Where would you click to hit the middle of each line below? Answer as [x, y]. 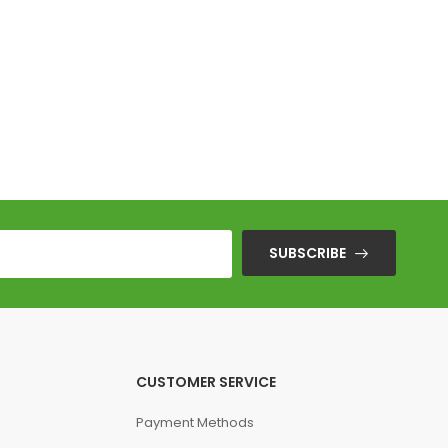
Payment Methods [194, 423]
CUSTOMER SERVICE [205, 382]
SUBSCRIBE [307, 253]
